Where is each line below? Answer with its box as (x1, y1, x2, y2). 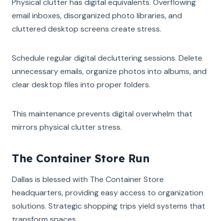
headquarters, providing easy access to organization (12, 187, 203, 198)
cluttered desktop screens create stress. (12, 23, 161, 34)
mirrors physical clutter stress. (12, 121, 122, 132)
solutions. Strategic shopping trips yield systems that (12, 200, 205, 211)
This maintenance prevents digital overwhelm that (12, 108, 192, 119)
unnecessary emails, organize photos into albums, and (12, 66, 207, 76)
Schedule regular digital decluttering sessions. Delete (12, 52, 202, 63)
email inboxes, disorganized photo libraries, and (12, 10, 182, 21)
